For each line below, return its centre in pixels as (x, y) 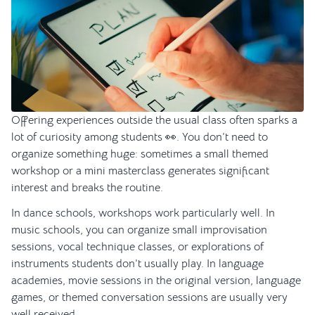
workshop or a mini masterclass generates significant (140, 171)
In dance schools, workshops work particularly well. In (143, 213)
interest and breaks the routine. (87, 188)
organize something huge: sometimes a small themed (140, 154)
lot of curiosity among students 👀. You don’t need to (140, 137)
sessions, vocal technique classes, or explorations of (137, 247)
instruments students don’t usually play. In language (137, 264)
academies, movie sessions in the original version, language (156, 281)
